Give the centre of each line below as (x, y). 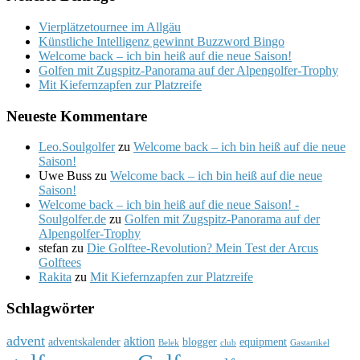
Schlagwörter (50, 309)
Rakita (55, 277)
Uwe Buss (65, 176)
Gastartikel (310, 342)
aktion (139, 341)
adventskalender (84, 342)
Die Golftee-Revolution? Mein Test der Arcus (202, 248)
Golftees (60, 263)
